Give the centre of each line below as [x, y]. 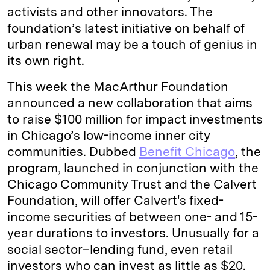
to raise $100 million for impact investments [135, 119]
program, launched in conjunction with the [133, 168]
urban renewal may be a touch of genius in [132, 44]
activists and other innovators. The [110, 12]
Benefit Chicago [187, 152]
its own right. [46, 61]
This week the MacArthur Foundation [118, 86]
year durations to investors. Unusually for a [133, 233]
